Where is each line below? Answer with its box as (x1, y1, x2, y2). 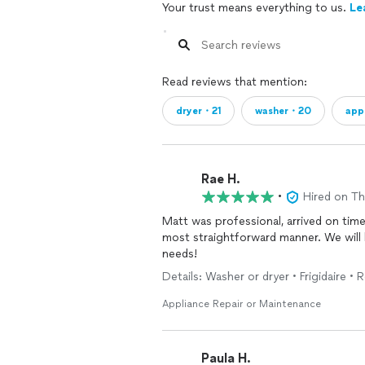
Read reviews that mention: (162, 75, 307, 89)
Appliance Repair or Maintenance (162, 298, 321, 310)
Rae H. (201, 170, 240, 187)
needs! (162, 247, 197, 261)
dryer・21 (176, 105, 221, 117)
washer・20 (255, 105, 311, 117)
